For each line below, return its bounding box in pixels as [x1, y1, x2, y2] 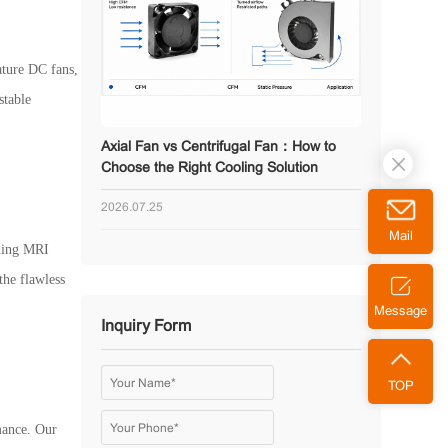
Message [374, 305, 427, 318]
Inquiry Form [100, 319, 191, 334]
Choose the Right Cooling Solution [100, 162, 318, 175]
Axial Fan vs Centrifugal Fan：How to [100, 141, 336, 154]
